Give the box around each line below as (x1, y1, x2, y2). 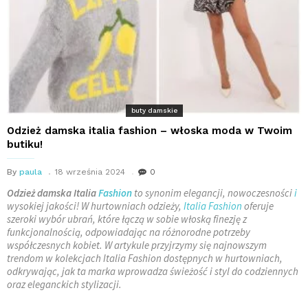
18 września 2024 (55, 166, 125, 177)
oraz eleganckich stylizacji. (7, 277, 122, 291)
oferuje (242, 199, 274, 212)
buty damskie (131, 106, 177, 114)
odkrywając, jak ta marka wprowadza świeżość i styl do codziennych (7, 264, 298, 278)
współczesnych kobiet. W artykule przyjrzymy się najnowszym (7, 238, 267, 252)
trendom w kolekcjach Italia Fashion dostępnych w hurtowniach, (7, 251, 283, 265)
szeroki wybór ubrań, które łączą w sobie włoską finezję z (7, 212, 247, 225)
